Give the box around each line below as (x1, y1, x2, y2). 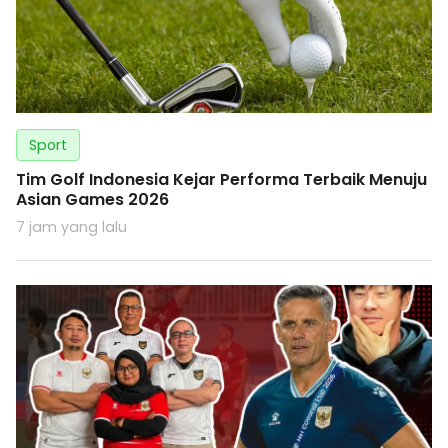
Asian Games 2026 (16, 188, 169, 212)
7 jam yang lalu (16, 217, 127, 238)
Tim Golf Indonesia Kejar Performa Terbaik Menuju (16, 168, 427, 192)
